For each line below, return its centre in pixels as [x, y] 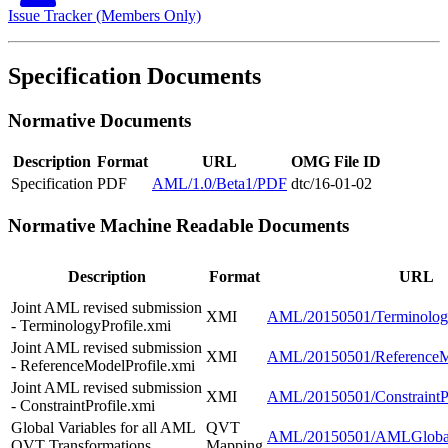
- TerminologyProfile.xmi [91, 325]
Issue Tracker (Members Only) [104, 15]
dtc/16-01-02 [331, 184]
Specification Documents [134, 75]
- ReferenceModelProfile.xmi [103, 365]
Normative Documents [99, 120]
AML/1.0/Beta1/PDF [219, 184]
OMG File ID [336, 162]
